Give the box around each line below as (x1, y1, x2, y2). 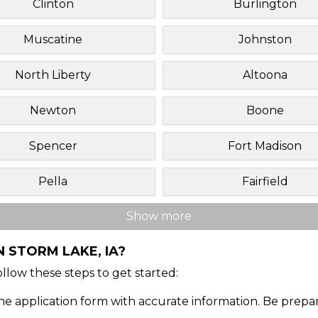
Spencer (28, 138, 77, 153)
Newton (30, 103, 77, 117)
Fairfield (241, 174, 288, 188)
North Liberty (15, 67, 92, 82)
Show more (126, 209, 192, 223)
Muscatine (23, 32, 83, 46)
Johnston (238, 32, 292, 46)
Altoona (242, 67, 287, 82)
